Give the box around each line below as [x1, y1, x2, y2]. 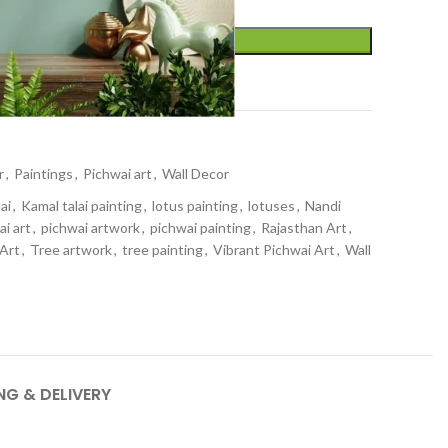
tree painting [122, 241, 203, 258]
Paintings [14, 165, 73, 182]
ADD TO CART [25, 32, 123, 49]
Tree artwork [30, 241, 112, 258]
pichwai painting [150, 219, 251, 236]
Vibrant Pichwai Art [213, 241, 335, 258]
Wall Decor [162, 165, 229, 182]
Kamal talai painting [21, 197, 142, 214]
